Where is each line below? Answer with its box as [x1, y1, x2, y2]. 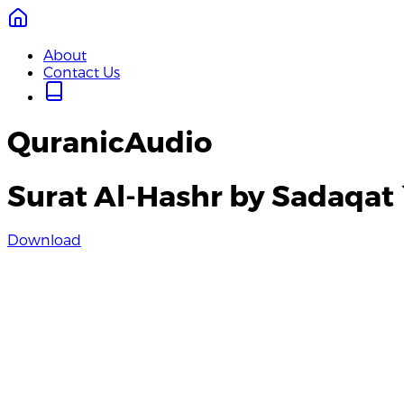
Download [7, 231, 81, 249]
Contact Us [43, 63, 120, 80]
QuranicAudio [7, 124, 212, 159]
